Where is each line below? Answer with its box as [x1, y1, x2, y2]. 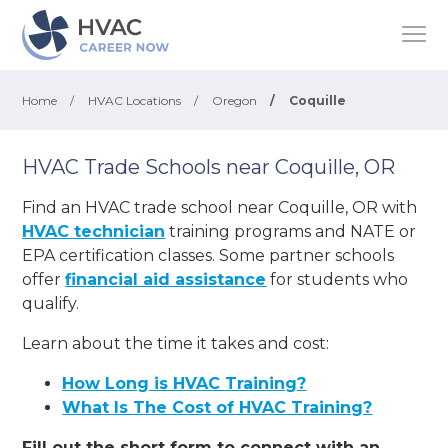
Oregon [212, 93, 258, 108]
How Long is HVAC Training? [62, 373, 307, 393]
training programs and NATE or [165, 221, 417, 241]
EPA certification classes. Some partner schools [22, 245, 395, 265]
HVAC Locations [88, 93, 182, 108]
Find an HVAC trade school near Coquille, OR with [22, 197, 418, 217]
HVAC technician [22, 221, 166, 241]
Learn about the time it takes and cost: [22, 333, 330, 353]
